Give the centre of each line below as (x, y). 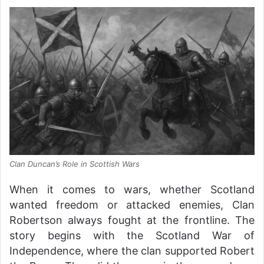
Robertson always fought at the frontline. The (132, 220)
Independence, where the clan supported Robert (132, 250)
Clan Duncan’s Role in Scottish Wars (75, 164)
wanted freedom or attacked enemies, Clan (132, 204)
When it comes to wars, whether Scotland (132, 189)
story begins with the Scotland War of (132, 235)
